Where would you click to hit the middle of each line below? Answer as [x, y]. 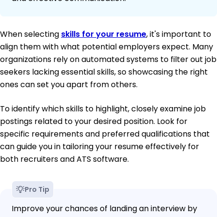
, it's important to [179, 34]
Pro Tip [37, 190]
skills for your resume [104, 34]
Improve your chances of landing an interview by [104, 209]
